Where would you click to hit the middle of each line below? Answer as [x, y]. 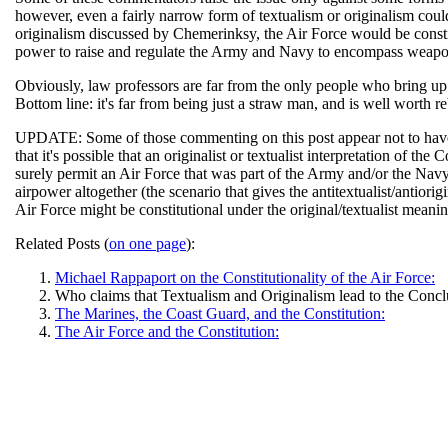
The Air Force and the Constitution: [167, 331]
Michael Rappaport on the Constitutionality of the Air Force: [245, 277]
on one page [147, 243]
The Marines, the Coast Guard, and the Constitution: [220, 313]
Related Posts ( [62, 243]
